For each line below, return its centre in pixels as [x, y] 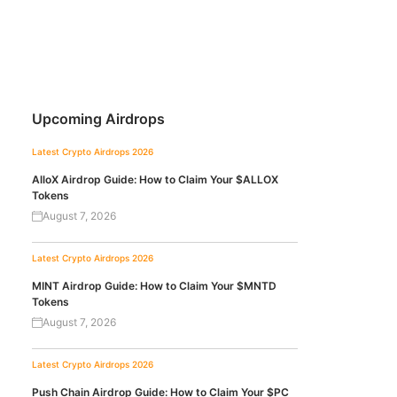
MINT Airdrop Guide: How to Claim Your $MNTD [154, 286]
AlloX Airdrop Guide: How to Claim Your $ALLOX [155, 179]
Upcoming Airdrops [98, 119]
